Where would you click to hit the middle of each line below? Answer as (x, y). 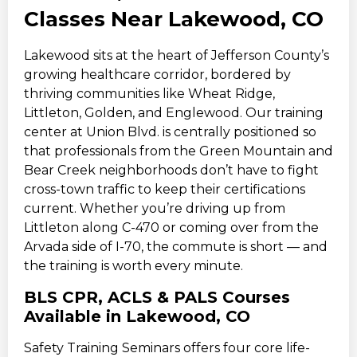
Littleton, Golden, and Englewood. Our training (174, 113)
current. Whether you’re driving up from (155, 209)
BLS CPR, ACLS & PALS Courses (157, 297)
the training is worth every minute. (133, 266)
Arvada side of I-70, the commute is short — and (176, 247)
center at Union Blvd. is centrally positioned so (170, 132)
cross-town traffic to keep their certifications (165, 190)
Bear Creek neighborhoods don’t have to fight (171, 171)
